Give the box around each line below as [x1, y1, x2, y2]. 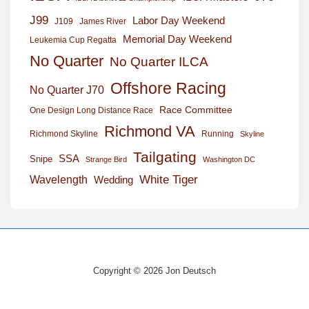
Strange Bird [86, 154, 127, 163]
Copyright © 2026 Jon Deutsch [93, 266, 216, 276]
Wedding [94, 173, 133, 186]
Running [201, 129, 234, 138]
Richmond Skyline [30, 129, 98, 138]
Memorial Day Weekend [123, 32, 232, 45]
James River [79, 16, 126, 26]
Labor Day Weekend [132, 14, 225, 26]
